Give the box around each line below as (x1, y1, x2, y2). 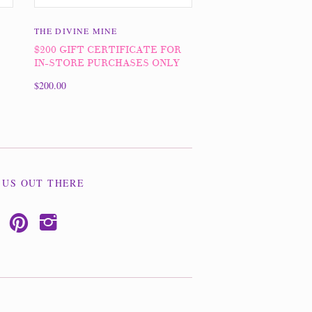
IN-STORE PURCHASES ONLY (33, 57, 180, 70)
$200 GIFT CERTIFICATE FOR (33, 44, 181, 56)
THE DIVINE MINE (33, 25, 118, 37)
